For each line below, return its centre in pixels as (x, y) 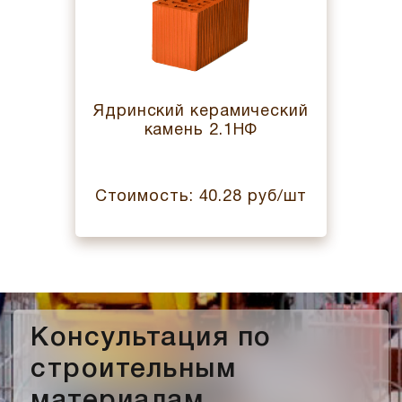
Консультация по (151, 338)
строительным (134, 370)
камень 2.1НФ (201, 130)
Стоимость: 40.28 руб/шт (201, 197)
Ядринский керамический (201, 111)
